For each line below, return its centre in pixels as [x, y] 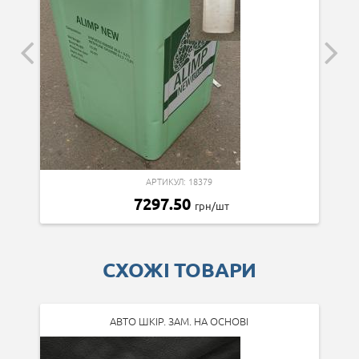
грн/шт [212, 205]
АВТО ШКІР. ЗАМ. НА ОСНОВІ [179, 321]
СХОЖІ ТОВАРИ [179, 269]
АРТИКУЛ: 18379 [179, 181]
